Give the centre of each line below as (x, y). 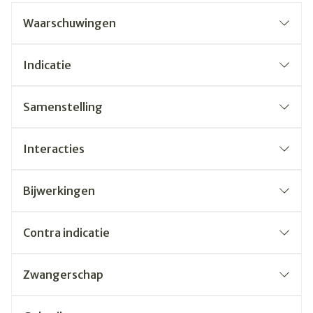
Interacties (54, 149)
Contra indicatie (66, 233)
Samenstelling (63, 107)
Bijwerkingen (59, 191)
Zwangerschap (63, 275)
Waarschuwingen (70, 23)
